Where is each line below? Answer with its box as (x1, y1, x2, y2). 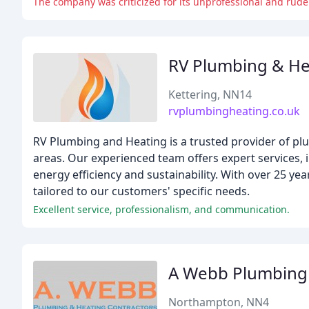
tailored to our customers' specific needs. (33, 183, 250, 199)
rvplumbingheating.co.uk (168, 103, 300, 119)
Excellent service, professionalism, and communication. (33, 203, 290, 216)
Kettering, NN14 (168, 87, 252, 102)
